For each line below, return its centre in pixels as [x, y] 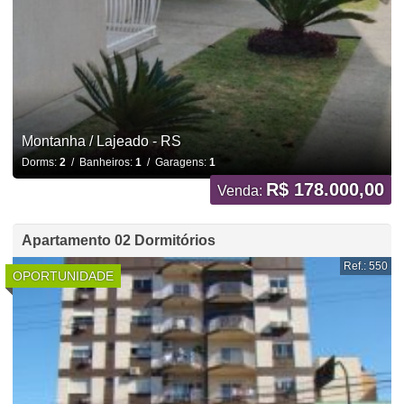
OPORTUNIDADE [63, 275]
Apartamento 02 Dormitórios [118, 240]
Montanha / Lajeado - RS [101, 141]
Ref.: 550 [366, 266]
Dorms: [40, 162]
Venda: [242, 190]
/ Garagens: [175, 162]
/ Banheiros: [100, 162]
